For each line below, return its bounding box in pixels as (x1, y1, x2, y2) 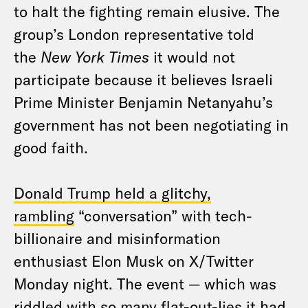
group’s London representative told (14, 25, 254, 43)
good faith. (14, 138, 88, 156)
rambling (14, 206, 74, 224)
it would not (149, 47, 235, 65)
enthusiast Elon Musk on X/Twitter (14, 252, 254, 269)
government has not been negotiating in (14, 115, 289, 133)
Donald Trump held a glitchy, (14, 184, 211, 201)
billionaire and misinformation (14, 229, 221, 247)
